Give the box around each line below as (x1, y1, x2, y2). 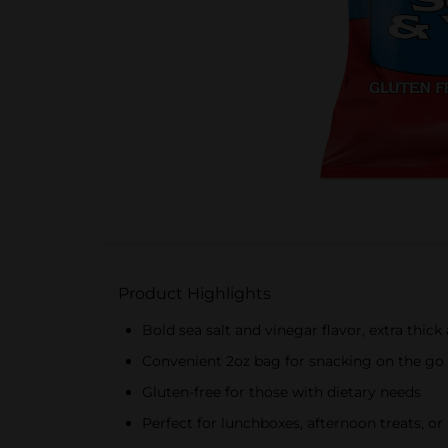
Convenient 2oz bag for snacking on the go (142, 352, 444, 370)
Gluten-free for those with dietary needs (142, 383, 421, 401)
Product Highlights (118, 284, 271, 303)
